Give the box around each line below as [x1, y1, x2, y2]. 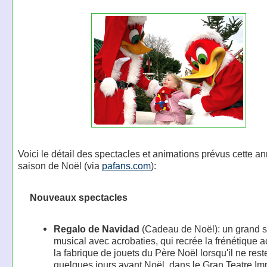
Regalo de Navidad [53, 223, 139, 234]
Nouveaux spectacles [29, 192, 128, 203]
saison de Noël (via [17, 160, 102, 171]
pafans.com [101, 160, 151, 171]
